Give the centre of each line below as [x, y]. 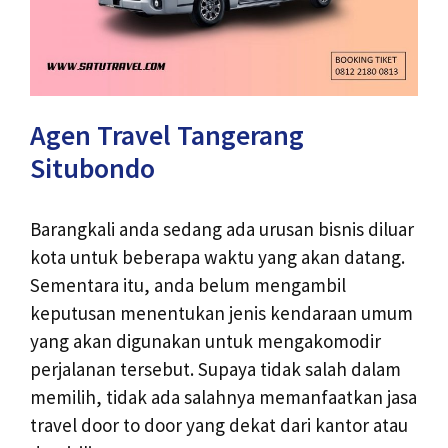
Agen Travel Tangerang [167, 135]
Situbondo [92, 168]
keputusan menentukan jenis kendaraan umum [221, 313]
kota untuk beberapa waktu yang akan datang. [217, 257]
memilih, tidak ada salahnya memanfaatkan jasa [223, 397]
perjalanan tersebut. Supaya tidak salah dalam [215, 369]
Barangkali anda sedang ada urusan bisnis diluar [222, 229]
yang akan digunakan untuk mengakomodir [205, 341]
